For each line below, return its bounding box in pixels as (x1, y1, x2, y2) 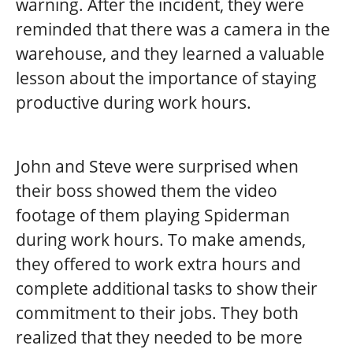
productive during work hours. (16, 91, 251, 113)
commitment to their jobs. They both (16, 301, 299, 324)
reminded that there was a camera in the (16, 17, 330, 40)
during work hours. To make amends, (16, 228, 306, 251)
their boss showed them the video (16, 179, 277, 202)
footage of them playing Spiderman (16, 203, 290, 226)
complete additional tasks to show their (16, 277, 318, 299)
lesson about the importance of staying (16, 66, 317, 89)
